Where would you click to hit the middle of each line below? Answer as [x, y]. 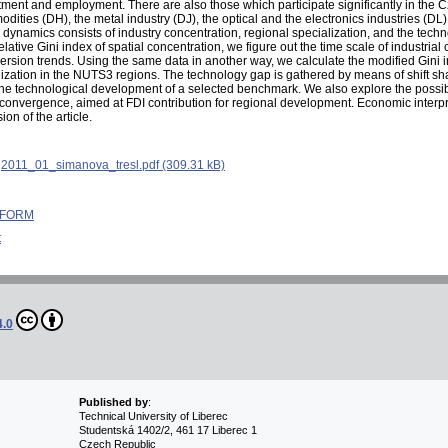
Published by [113, 402]
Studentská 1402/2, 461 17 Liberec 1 [167, 430]
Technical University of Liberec [153, 416]
